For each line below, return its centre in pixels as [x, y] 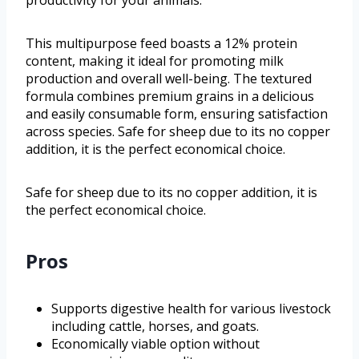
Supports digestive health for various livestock [191, 308]
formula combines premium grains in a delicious [170, 96]
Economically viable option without [155, 343]
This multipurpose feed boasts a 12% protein [161, 43]
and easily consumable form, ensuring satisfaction [177, 113]
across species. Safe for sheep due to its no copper [178, 131]
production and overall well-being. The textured [169, 78]
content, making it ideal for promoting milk [155, 61]
